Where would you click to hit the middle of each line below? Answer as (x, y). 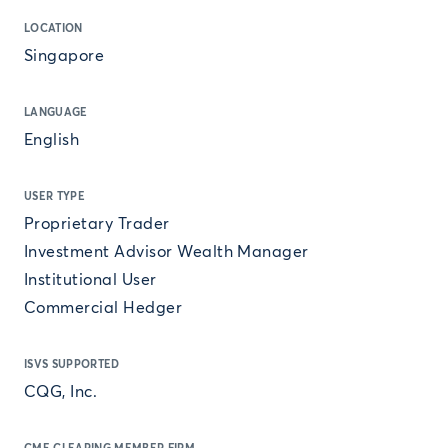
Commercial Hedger (103, 308)
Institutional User (90, 280)
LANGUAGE (56, 112)
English (52, 140)
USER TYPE (54, 196)
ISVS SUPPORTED (72, 364)
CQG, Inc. (61, 392)
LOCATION (53, 28)
